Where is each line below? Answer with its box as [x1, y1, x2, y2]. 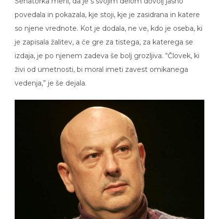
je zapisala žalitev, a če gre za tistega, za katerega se [15, 31, 193, 40]
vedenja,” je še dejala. [15, 72, 87, 81]
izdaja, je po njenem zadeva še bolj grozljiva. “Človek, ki [15, 44, 199, 54]
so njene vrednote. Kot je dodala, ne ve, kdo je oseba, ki [15, 17, 202, 26]
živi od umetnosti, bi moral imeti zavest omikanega [15, 58, 188, 67]
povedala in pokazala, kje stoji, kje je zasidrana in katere [15, 3, 200, 13]
